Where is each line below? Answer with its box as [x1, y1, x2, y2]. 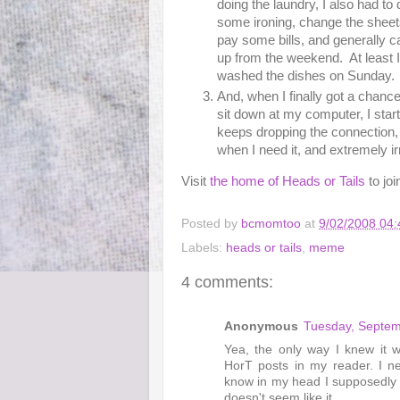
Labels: [181, 241, 226, 255]
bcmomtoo [241, 216, 304, 230]
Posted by [181, 216, 241, 230]
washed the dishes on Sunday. [217, 68, 395, 83]
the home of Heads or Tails [210, 174, 365, 189]
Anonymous [224, 319, 298, 333]
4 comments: [181, 273, 273, 292]
